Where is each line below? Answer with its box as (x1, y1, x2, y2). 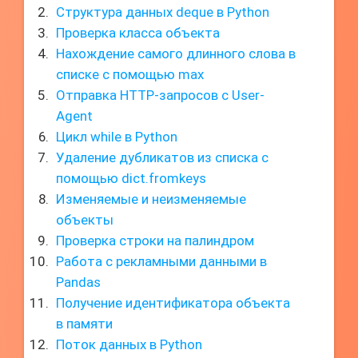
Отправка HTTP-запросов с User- (56, 87, 265, 103)
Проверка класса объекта (56, 25, 220, 41)
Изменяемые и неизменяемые (56, 191, 246, 207)
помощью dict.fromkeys (56, 170, 206, 186)
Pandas (56, 274, 101, 290)
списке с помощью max (56, 66, 204, 82)
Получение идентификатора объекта (56, 295, 290, 311)
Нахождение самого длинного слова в (56, 46, 296, 62)
